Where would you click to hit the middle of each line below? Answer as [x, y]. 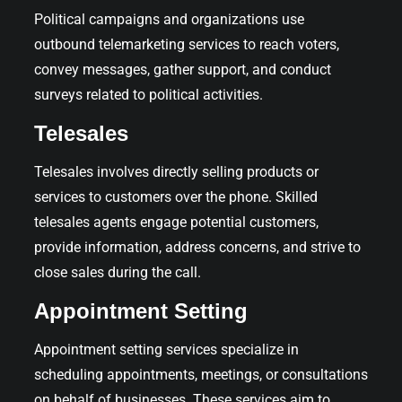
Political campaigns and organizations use [169, 19]
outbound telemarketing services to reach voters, [187, 44]
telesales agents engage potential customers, [176, 222]
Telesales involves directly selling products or [176, 171]
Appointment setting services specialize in [166, 349]
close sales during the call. [118, 272]
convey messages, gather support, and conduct [183, 69]
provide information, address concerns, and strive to [197, 247]
